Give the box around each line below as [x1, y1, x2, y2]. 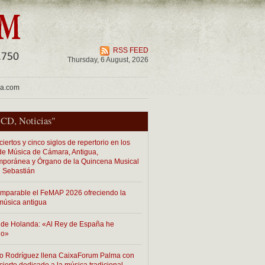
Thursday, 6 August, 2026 [67, 56, 148, 64]
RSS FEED [113, 46, 148, 54]
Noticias [19, 114, 51, 127]
